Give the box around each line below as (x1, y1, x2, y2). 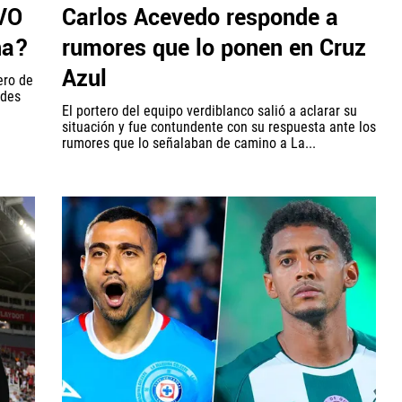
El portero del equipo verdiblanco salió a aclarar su (62, 101, 357, 119)
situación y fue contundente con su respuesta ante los (62, 118, 376, 135)
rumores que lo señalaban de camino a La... (62, 134, 316, 152)
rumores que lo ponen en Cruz (62, 31, 366, 65)
